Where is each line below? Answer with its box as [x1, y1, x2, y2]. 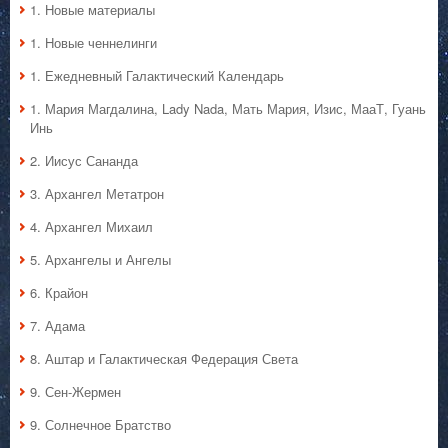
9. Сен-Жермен [30, 382, 121, 402]
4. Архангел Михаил [30, 217, 153, 237]
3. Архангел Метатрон [30, 184, 164, 204]
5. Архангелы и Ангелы [30, 250, 171, 270]
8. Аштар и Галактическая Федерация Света [30, 349, 298, 369]
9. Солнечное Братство [30, 415, 171, 435]
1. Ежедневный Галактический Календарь [30, 66, 284, 86]
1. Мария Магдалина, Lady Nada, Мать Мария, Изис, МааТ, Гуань [30, 99, 426, 119]
